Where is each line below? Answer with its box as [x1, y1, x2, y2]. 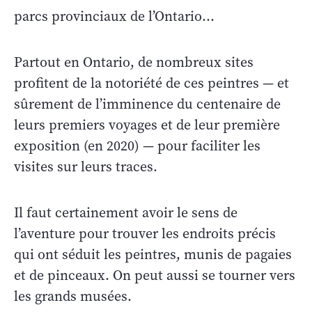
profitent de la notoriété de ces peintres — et [14, 73, 289, 93]
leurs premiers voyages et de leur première [14, 115, 280, 134]
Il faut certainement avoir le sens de [14, 203, 237, 222]
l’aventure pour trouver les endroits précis [14, 224, 276, 243]
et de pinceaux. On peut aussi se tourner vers [14, 265, 295, 285]
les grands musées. [14, 286, 135, 306]
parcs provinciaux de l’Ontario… [14, 6, 214, 26]
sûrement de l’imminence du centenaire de [14, 94, 281, 114]
